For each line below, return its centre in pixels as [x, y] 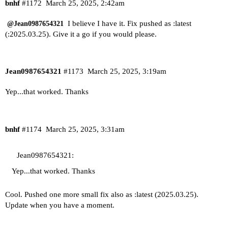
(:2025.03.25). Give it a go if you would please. [81, 34]
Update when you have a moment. [60, 205]
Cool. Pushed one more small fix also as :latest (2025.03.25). [102, 195]
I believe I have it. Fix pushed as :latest [129, 23]
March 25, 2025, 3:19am [127, 72]
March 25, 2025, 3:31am [85, 129]
